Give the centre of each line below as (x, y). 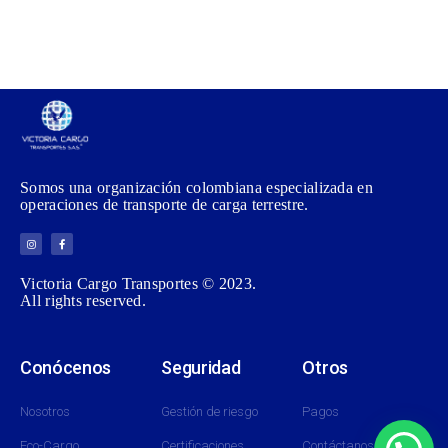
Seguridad (201, 367)
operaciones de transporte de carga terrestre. (164, 204)
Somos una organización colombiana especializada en (196, 187)
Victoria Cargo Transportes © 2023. (138, 283)
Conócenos (66, 367)
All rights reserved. (83, 300)
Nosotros (45, 411)
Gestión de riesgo (210, 411)
